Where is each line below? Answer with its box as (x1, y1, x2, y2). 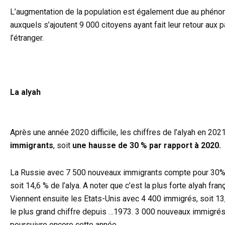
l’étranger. (10, 33, 44, 43)
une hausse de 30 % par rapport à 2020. (72, 141, 221, 151)
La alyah (10, 87, 41, 97)
